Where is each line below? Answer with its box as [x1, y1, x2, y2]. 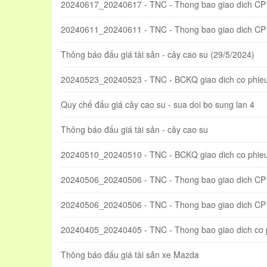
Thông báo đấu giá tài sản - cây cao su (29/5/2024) [61, 48, 254, 61]
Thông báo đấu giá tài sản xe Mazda [61, 249, 199, 261]
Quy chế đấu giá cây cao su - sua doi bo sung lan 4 [61, 98, 254, 111]
